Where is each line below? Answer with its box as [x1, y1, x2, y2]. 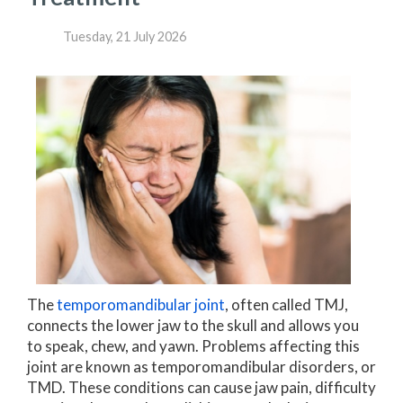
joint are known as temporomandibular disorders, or [27, 356, 376, 376]
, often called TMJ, [225, 294, 348, 314]
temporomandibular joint [57, 294, 225, 314]
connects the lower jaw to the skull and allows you [27, 315, 359, 335]
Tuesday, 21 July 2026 [63, 28, 186, 44]
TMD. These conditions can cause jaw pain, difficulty [27, 377, 376, 397]
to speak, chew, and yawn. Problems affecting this [27, 336, 360, 355]
